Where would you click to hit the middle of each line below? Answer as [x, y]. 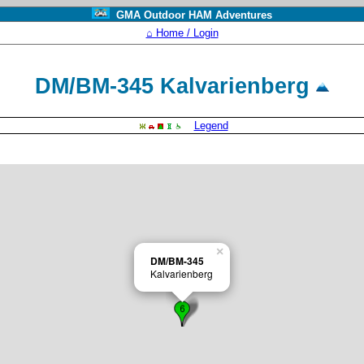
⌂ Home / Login [182, 33]
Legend [211, 126]
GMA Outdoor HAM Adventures [191, 15]
